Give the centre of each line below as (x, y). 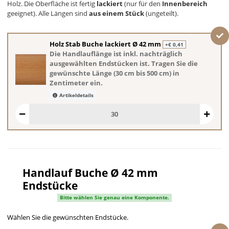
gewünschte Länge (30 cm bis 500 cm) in (114, 73)
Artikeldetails (75, 95)
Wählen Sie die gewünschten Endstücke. (68, 217)
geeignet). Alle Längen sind (48, 13)
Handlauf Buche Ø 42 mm (90, 173)
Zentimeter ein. (76, 83)
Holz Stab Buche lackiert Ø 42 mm (106, 44)
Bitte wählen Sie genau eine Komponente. (114, 198)
